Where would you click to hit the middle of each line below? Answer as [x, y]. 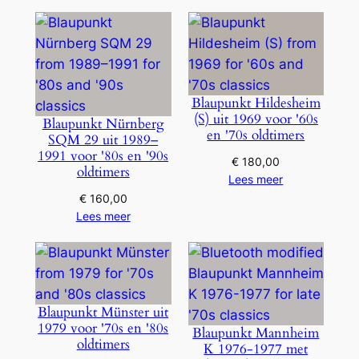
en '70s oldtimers [256, 135]
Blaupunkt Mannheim [256, 333]
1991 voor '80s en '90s [103, 156]
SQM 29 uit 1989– [103, 140]
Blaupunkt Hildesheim [256, 103]
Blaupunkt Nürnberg [103, 124]
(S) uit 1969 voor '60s [256, 119]
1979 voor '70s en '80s [103, 329]
